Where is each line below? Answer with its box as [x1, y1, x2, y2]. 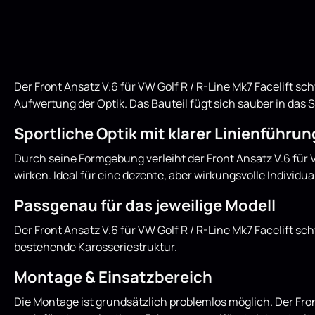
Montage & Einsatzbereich [14, 266, 212, 288]
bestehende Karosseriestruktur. [14, 239, 177, 255]
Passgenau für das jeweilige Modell [14, 195, 276, 216]
